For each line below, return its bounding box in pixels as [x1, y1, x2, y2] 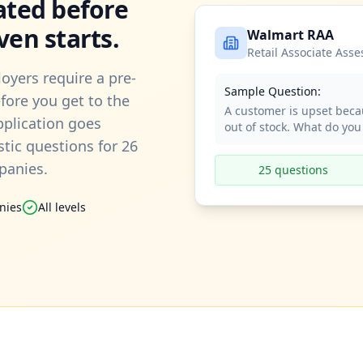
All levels [38, 199, 86, 215]
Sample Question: [224, 83, 321, 99]
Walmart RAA [247, 26, 334, 44]
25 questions [258, 162, 329, 177]
